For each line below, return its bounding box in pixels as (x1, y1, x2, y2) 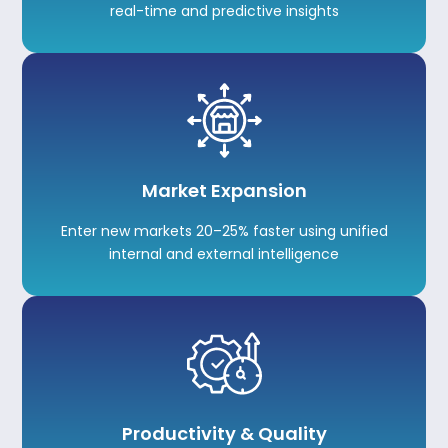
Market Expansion (141, 178, 307, 204)
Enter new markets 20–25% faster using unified (60, 221, 388, 242)
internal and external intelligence (109, 244, 339, 265)
